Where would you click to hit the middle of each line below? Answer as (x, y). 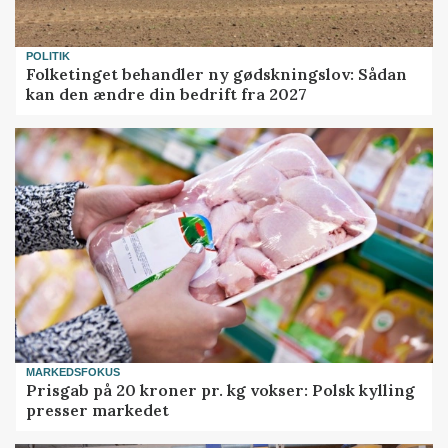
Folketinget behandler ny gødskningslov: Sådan (217, 74)
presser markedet (98, 410)
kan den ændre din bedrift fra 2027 (167, 94)
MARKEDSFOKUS (73, 371)
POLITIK (48, 55)
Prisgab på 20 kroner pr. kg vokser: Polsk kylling (221, 390)
